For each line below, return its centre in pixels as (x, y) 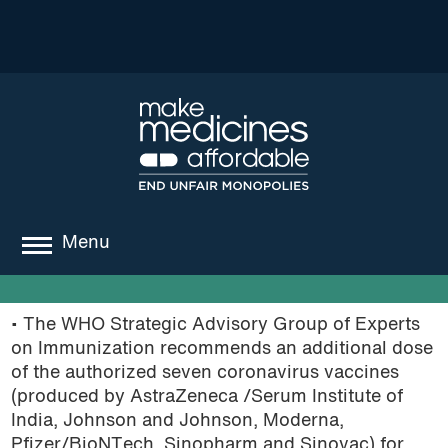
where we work (94, 341)
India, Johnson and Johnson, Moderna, (177, 421)
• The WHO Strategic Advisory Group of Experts (215, 325)
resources (71, 430)
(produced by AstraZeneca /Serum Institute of (206, 397)
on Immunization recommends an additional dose (221, 349)
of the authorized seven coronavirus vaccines (204, 373)
